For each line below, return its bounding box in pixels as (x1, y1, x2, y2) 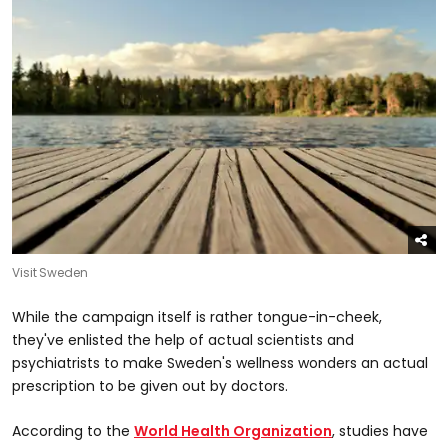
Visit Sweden (12, 264, 88, 282)
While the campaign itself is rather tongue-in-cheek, (12, 307, 382, 328)
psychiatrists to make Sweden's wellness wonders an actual (12, 353, 428, 374)
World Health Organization (134, 421, 332, 442)
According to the (12, 421, 134, 442)
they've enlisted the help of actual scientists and (12, 330, 354, 351)
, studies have (332, 421, 428, 442)
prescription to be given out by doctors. (12, 376, 288, 397)
